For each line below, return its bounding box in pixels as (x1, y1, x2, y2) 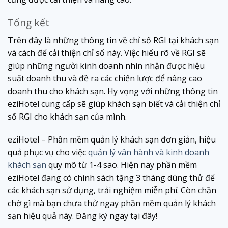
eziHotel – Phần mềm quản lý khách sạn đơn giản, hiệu (8, 134, 216, 146)
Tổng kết (8, 15, 49, 30)
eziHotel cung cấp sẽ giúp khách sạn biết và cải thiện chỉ (8, 98, 220, 109)
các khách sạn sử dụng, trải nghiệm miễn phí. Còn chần (8, 185, 216, 196)
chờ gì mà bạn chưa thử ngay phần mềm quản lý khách (8, 197, 216, 209)
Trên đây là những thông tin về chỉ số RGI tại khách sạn (8, 34, 219, 46)
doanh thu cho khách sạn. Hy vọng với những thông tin (8, 85, 218, 97)
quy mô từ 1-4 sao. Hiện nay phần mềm (46, 159, 197, 171)
